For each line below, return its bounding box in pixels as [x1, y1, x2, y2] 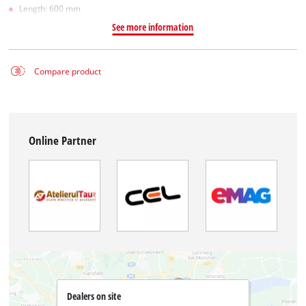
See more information [112, 20, 194, 33]
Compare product [33, 66, 101, 76]
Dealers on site [66, 290, 121, 303]
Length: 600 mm [19, 3, 81, 14]
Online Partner [29, 133, 97, 149]
